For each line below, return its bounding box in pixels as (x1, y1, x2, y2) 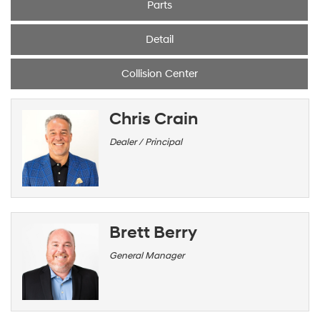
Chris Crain (109, 108, 199, 130)
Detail (145, 32, 174, 46)
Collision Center (121, 66, 198, 81)
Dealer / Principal (109, 136, 183, 148)
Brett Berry (109, 221, 198, 244)
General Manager (109, 249, 185, 261)
